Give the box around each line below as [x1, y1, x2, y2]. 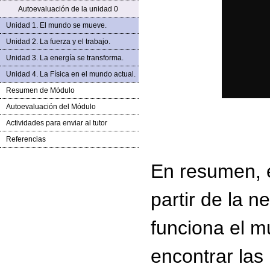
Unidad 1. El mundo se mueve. [6, 21, 107, 30]
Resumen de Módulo [6, 86, 75, 95]
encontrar [151, 245, 239, 267]
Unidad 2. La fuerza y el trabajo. [6, 37, 110, 46]
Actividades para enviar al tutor [6, 119, 107, 127]
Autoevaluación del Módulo [6, 102, 96, 111]
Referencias [6, 135, 46, 143]
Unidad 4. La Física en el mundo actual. [6, 70, 136, 78]
